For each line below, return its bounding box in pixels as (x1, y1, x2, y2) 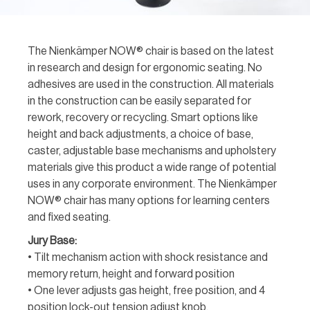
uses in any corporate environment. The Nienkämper (28, 179, 277, 190)
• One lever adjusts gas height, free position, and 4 (28, 285, 266, 297)
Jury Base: (28, 235, 77, 247)
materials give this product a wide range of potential (28, 162, 277, 174)
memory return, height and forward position (28, 268, 235, 280)
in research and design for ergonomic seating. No (28, 62, 263, 74)
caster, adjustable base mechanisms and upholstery (28, 145, 277, 157)
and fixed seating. (28, 212, 111, 224)
